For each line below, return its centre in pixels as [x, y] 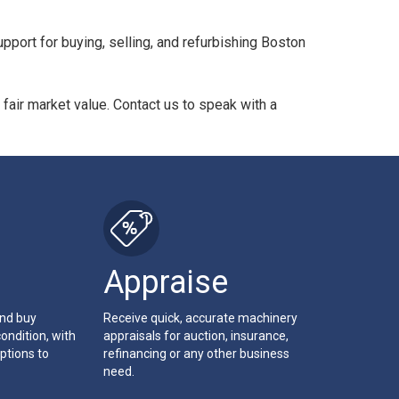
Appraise [165, 282]
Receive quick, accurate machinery [200, 318]
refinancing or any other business [196, 354]
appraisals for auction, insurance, [195, 336]
